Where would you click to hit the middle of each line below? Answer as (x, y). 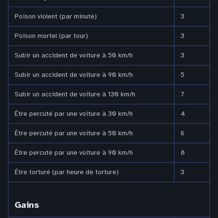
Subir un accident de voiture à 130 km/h (75, 94)
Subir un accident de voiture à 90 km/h (74, 74)
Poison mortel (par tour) (51, 36)
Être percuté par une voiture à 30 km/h (74, 113)
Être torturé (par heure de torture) (67, 172)
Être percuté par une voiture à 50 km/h (74, 133)
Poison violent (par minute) (56, 16)
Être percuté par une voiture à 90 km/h (74, 152)
